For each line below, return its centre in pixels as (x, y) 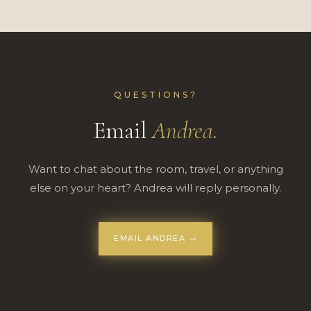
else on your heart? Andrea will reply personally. (155, 188)
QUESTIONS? (155, 95)
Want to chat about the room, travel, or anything (155, 169)
